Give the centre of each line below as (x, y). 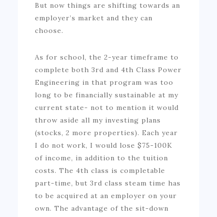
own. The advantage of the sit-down (102, 208)
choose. (49, 30)
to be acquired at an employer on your (106, 195)
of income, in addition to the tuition (102, 158)
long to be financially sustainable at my (107, 95)
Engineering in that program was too (104, 82)
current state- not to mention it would (107, 107)
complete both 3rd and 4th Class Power (108, 70)
